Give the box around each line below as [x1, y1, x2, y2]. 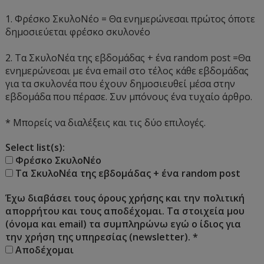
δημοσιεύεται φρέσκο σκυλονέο [5, 25, 151, 38]
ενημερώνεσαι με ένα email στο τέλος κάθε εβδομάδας [5, 64, 249, 77]
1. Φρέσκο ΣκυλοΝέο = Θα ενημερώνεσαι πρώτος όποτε [5, 12, 256, 25]
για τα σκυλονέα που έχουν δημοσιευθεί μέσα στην [5, 77, 236, 90]
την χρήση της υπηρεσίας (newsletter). [5, 230, 193, 243]
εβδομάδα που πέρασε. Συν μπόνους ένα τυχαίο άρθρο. [5, 90, 253, 103]
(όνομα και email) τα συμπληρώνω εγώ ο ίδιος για [5, 217, 242, 230]
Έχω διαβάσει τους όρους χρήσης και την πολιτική [5, 191, 245, 204]
